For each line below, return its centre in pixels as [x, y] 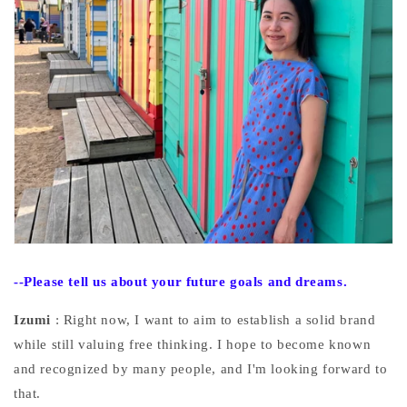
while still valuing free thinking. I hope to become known [193, 344]
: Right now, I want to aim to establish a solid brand [215, 319]
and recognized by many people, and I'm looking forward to [201, 368]
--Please [39, 281]
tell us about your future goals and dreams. [208, 281]
